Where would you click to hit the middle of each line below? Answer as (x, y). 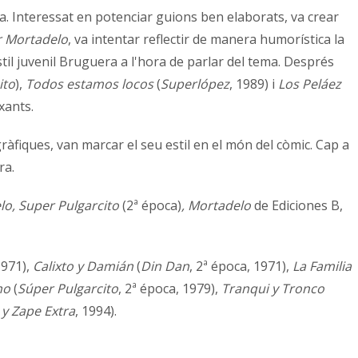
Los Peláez (310, 84)
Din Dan (165, 267)
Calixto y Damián (83, 267)
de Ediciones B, (297, 206)
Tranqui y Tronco (273, 289)
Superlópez (195, 84)
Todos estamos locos (89, 84)
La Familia (322, 267)
